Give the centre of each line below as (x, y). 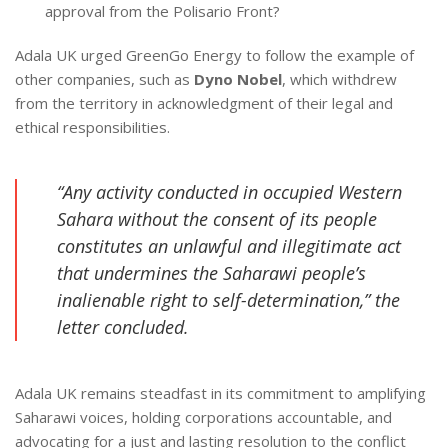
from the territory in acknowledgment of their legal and (204, 102)
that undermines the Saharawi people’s (211, 272)
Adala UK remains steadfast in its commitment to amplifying (220, 392)
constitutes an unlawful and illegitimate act (229, 245)
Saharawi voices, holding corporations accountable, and (203, 416)
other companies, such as (104, 78)
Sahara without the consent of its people (217, 218)
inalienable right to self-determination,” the (228, 299)
